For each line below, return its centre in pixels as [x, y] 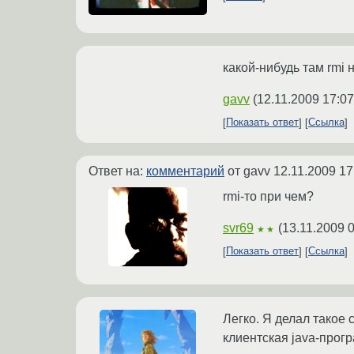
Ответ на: [117, 171]
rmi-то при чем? [268, 196]
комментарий [185, 171]
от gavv [249, 171]
